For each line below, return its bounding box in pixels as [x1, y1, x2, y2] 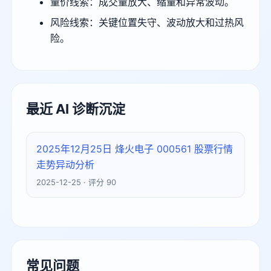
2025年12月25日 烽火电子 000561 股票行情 [36, 143, 233, 155]
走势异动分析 [36, 158, 94, 171]
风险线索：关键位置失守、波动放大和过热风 [50, 16, 244, 28]
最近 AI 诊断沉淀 [26, 101, 125, 117]
